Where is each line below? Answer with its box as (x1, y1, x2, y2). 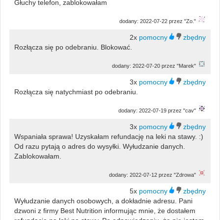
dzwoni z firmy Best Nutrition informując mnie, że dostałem (14, 206, 195, 215)
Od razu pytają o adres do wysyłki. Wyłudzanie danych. (14, 142, 185, 150)
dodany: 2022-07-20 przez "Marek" (112, 62, 196, 69)
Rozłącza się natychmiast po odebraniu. (14, 87, 138, 96)
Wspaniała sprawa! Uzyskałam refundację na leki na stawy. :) (14, 132, 203, 140)
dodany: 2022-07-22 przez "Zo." (119, 18, 196, 24)
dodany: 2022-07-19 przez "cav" (118, 107, 196, 113)
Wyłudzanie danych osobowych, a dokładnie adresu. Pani (14, 196, 192, 205)
